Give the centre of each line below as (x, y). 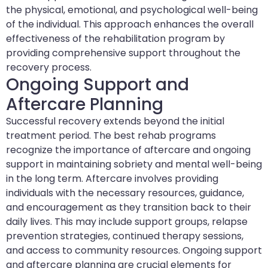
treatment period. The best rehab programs (111, 136)
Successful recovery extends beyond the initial (115, 121)
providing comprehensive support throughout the (123, 53)
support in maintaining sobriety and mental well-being (134, 165)
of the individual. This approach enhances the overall (130, 25)
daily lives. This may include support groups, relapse (127, 222)
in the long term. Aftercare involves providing (112, 179)
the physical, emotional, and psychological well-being (132, 10)
